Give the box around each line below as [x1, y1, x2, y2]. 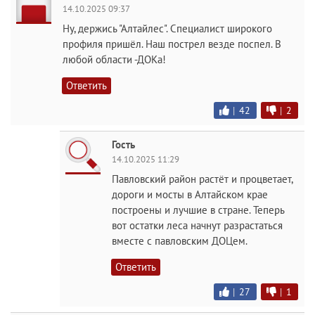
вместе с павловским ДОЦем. [112, 234, 247, 248]
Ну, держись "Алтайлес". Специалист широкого [63, 22, 272, 36]
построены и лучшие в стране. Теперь [112, 203, 284, 217]
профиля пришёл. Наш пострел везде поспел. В [63, 37, 281, 51]
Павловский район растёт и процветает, [112, 172, 292, 186]
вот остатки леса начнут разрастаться [112, 219, 283, 233]
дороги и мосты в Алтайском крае [112, 188, 268, 202]
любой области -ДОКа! [63, 53, 166, 67]
